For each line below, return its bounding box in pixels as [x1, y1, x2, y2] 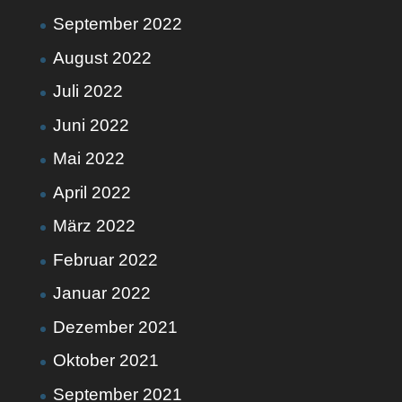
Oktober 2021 [52, 351, 159, 370]
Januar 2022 [52, 284, 151, 302]
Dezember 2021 [52, 317, 178, 336]
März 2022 [52, 216, 135, 235]
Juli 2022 [52, 82, 123, 100]
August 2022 [52, 48, 152, 67]
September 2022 [52, 14, 182, 33]
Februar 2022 [52, 249, 158, 269]
